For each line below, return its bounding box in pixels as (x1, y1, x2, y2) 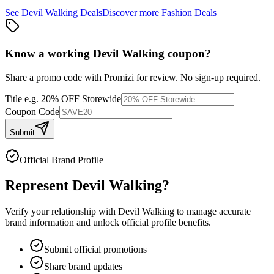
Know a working (5, 46, 93, 60)
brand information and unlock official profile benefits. (5, 217, 211, 228)
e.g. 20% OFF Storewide (24, 93, 121, 104)
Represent (5, 177, 72, 194)
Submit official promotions (44, 244, 147, 255)
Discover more (102, 7, 161, 18)
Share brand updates (44, 261, 122, 272)
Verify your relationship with (5, 206, 118, 217)
